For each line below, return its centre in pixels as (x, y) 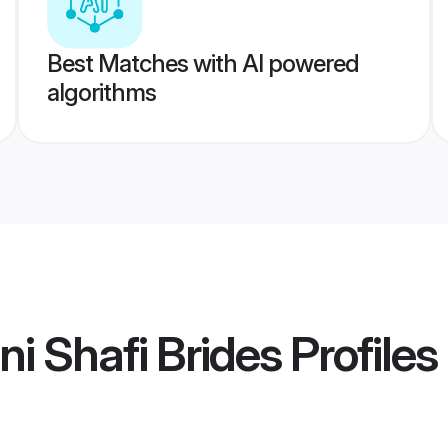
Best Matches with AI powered (202, 63)
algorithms (101, 92)
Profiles (359, 354)
